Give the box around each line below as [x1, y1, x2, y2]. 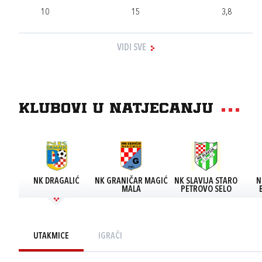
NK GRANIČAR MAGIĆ [94, 177, 168, 186]
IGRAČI [98, 232, 122, 241]
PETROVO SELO [180, 185, 232, 194]
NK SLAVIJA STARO [174, 177, 237, 186]
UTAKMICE [33, 232, 69, 241]
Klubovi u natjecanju [19, 102, 213, 116]
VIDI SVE [117, 43, 146, 53]
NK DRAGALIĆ [33, 177, 80, 186]
